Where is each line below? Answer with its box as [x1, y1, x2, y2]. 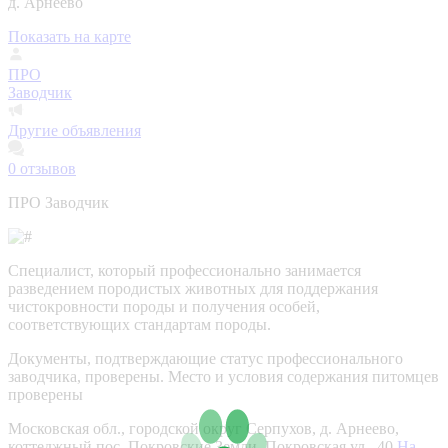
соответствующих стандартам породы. [8, 315, 271, 333]
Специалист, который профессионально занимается [8, 261, 361, 279]
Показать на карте [8, 27, 131, 45]
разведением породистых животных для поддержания [8, 279, 378, 297]
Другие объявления [8, 121, 141, 139]
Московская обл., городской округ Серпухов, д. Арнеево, [8, 419, 399, 437]
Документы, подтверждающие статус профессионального [8, 349, 403, 367]
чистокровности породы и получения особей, [8, 297, 320, 315]
